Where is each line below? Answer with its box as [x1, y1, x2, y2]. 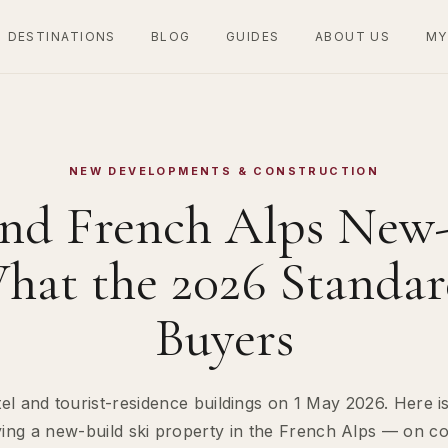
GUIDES [225, 28, 280, 44]
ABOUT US [314, 28, 391, 44]
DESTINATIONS [7, 28, 116, 44]
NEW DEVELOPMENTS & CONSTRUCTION [68, 163, 380, 178]
